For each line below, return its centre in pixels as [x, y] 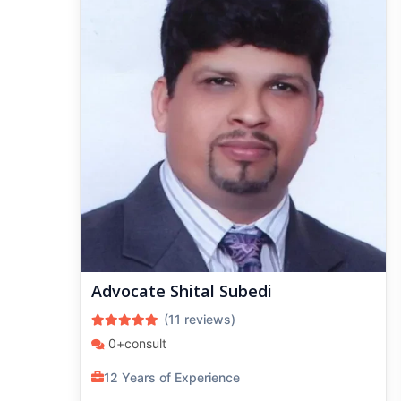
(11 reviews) [203, 319]
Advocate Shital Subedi [182, 290]
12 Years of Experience [172, 377]
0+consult [136, 343]
